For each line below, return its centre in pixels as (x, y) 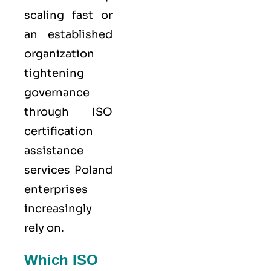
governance (57, 92)
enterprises (56, 189)
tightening (54, 73)
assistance (54, 150)
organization (59, 54)
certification (59, 131)
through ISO (68, 112)
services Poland (68, 170)
